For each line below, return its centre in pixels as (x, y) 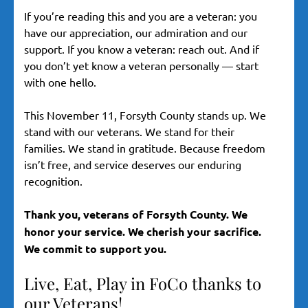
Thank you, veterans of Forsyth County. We (136, 214)
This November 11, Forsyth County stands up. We (145, 115)
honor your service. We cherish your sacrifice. (143, 232)
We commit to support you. (95, 249)
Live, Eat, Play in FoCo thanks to (143, 284)
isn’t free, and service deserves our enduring (133, 165)
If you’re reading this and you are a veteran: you (141, 16)
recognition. (53, 181)
